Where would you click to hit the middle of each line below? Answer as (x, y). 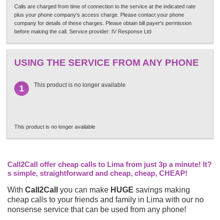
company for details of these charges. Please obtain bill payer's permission (103, 23)
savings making (162, 190)
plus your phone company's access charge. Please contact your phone (99, 14)
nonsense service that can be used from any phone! (97, 209)
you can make (84, 190)
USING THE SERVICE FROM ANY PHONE (107, 62)
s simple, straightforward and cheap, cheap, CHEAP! (97, 173)
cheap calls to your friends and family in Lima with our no (106, 199)
